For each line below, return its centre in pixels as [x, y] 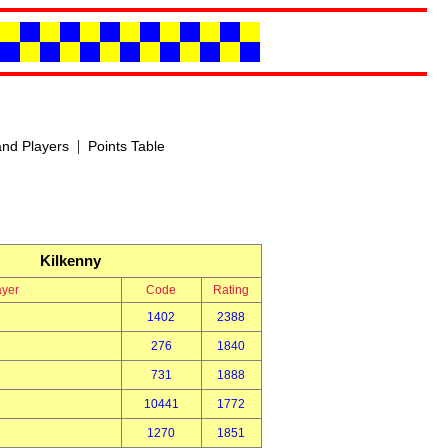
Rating [231, 290]
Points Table [126, 146]
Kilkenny [70, 260]
